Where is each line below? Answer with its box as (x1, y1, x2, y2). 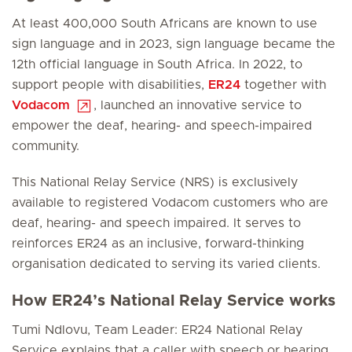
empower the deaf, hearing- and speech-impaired (12, 119, 312, 132)
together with (240, 79, 326, 91)
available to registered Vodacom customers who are (12, 196, 328, 209)
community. (12, 140, 79, 152)
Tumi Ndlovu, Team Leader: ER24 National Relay (12, 324, 302, 336)
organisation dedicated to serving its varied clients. (12, 258, 321, 270)
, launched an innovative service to (93, 99, 302, 112)
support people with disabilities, (12, 79, 208, 91)
